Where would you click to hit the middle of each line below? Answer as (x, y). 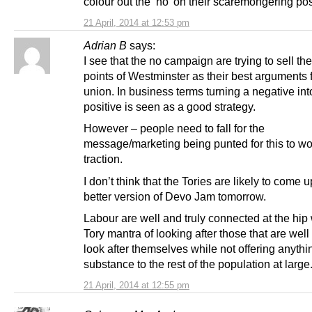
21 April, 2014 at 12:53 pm (136, 23)
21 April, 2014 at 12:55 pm (136, 285)
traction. (103, 159)
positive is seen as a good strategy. (170, 107)
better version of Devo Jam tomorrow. (175, 196)
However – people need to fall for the (174, 128)
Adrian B (105, 46)
